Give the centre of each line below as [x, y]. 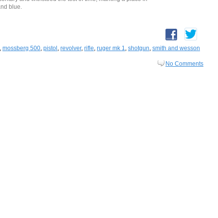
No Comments [184, 64]
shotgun [139, 48]
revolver [71, 48]
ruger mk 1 [111, 48]
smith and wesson [176, 48]
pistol [50, 48]
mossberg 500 [21, 48]
